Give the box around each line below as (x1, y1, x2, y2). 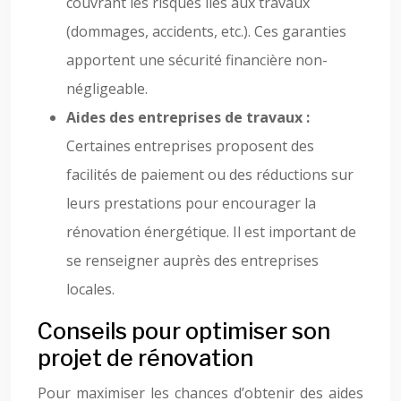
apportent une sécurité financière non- (66, 50, 328, 70)
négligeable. (66, 79, 148, 98)
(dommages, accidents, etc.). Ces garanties (66, 21, 346, 41)
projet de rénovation (38, 345, 253, 371)
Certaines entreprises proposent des (66, 136, 314, 156)
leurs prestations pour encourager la (66, 193, 316, 213)
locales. (66, 279, 115, 299)
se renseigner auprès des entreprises (66, 251, 319, 270)
